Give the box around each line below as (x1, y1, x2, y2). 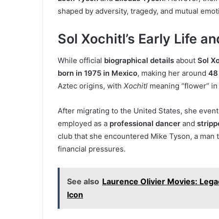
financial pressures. (58, 144, 126, 154)
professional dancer (109, 119, 180, 129)
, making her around (137, 68, 208, 78)
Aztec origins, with (58, 81, 124, 91)
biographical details (104, 56, 174, 66)
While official (58, 56, 104, 66)
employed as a (58, 119, 109, 129)
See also (67, 176, 99, 187)
